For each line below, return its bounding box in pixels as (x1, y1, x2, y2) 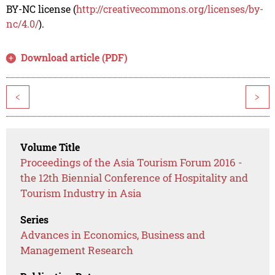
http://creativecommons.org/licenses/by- (76, 2, 263, 16)
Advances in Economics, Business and (20, 228, 206, 242)
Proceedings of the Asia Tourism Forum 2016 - (20, 155, 243, 170)
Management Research (20, 243, 134, 258)
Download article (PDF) (21, 51, 128, 64)
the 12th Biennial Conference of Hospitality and (20, 171, 249, 185)
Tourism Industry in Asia (20, 186, 142, 201)
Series (20, 213, 49, 227)
